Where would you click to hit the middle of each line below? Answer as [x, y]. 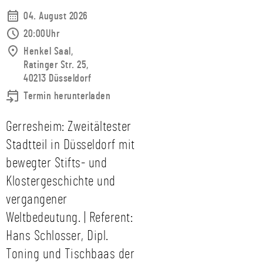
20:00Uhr [41, 34]
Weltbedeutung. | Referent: [69, 218]
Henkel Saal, [48, 52]
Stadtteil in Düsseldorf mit [70, 145]
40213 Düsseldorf [57, 79]
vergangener [37, 200]
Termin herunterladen [67, 96]
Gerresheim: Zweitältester [69, 127]
